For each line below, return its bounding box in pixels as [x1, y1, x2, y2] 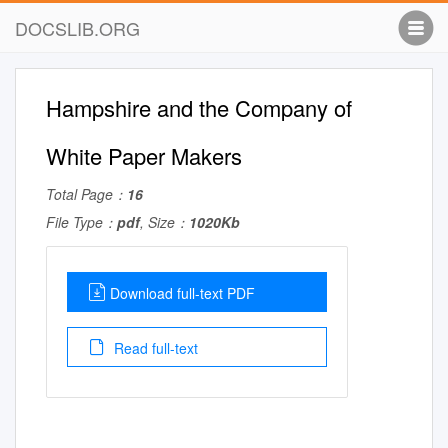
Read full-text [110, 338, 198, 358]
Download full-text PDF [110, 283, 255, 303]
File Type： [46, 212, 117, 232]
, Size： [140, 212, 189, 232]
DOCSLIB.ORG [15, 15, 140, 41]
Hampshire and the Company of [46, 92, 352, 123]
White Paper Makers [46, 140, 242, 171]
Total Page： [46, 184, 127, 204]
